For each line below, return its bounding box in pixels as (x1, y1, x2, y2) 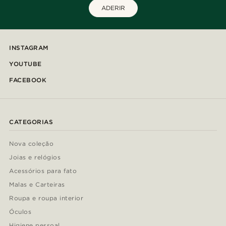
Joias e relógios (9, 153, 61, 161)
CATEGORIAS (9, 118, 53, 126)
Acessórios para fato (9, 167, 77, 175)
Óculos (9, 208, 31, 216)
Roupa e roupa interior (9, 194, 84, 202)
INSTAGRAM (9, 44, 48, 52)
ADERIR (101, 4, 125, 12)
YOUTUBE (9, 60, 42, 68)
